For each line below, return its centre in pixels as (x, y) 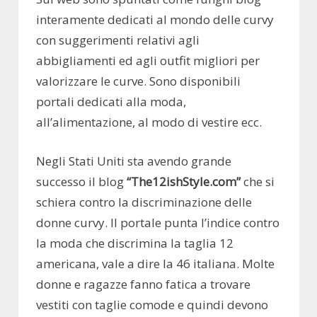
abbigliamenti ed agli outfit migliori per (148, 61)
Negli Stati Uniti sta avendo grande (134, 161)
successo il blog (81, 181)
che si (258, 181)
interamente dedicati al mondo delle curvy (155, 20)
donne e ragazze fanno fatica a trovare (143, 284)
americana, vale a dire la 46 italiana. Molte (155, 263)
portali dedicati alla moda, (111, 102)
